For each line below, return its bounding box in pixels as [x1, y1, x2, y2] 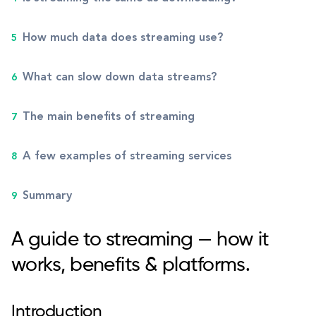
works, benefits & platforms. [11, 255, 250, 275]
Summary [23, 190, 72, 202]
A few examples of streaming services [23, 151, 231, 162]
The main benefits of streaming [23, 111, 195, 123]
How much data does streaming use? [23, 32, 223, 44]
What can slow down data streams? [23, 72, 217, 83]
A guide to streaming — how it [11, 230, 269, 250]
